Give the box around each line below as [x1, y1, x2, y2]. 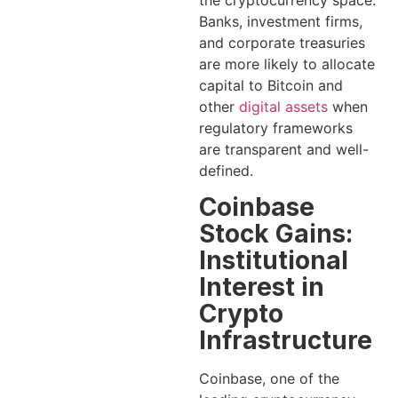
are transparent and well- [199, 139, 369, 158]
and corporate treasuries [199, 33, 365, 52]
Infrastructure [199, 324, 372, 355]
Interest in [199, 271, 324, 302]
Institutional [199, 244, 348, 275]
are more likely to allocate [199, 54, 375, 73]
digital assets [239, 97, 328, 115]
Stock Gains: [199, 218, 353, 249]
